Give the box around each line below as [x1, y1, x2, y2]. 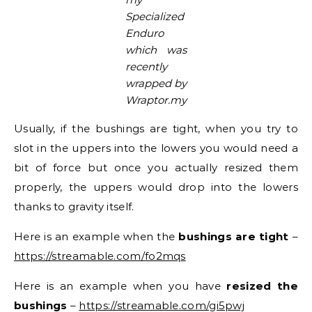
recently [125, 60, 167, 73]
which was [125, 43, 187, 56]
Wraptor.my [125, 93, 187, 107]
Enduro [125, 26, 164, 40]
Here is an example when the [14, 230, 179, 243]
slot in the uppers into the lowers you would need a [14, 141, 298, 155]
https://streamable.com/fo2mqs [14, 249, 186, 263]
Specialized [125, 10, 184, 23]
